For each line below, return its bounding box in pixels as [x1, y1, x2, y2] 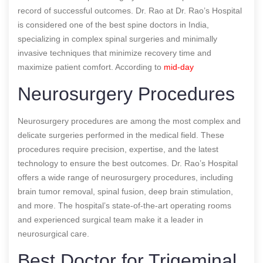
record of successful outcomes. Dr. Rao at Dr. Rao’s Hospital [18, 5, 242, 15]
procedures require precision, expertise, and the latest [18, 144, 218, 154]
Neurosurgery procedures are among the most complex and [18, 116, 241, 126]
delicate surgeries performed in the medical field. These [18, 130, 224, 140]
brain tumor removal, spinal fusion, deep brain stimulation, [18, 186, 233, 196]
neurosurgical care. [18, 228, 89, 238]
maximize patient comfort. [18, 62, 115, 72]
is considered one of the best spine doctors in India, [18, 19, 209, 29]
